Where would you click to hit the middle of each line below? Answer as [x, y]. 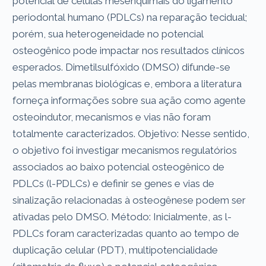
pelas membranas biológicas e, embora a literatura [127, 83]
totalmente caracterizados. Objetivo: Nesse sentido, [131, 133]
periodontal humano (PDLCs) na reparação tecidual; [130, 17]
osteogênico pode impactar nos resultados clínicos [129, 50]
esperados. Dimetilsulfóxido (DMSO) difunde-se [122, 67]
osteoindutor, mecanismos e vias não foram [112, 117]
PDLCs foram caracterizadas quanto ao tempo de [126, 233]
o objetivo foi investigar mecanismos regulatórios [125, 150]
